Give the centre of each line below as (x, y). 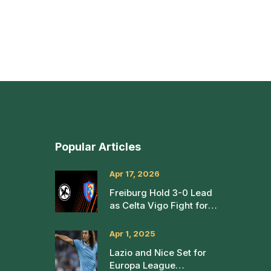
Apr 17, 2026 (135, 174)
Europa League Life (152, 218)
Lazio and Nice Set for (158, 253)
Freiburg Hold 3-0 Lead (161, 193)
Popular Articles (98, 147)
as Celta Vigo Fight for (159, 206)
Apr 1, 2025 (132, 234)
